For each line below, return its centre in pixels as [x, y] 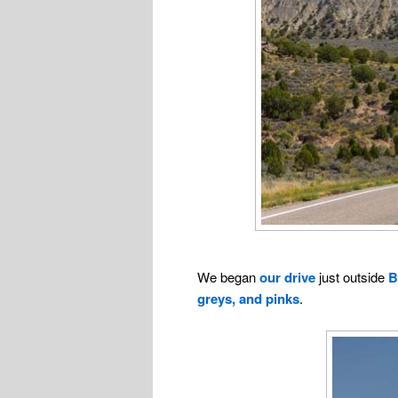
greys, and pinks [248, 299]
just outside [352, 277]
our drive [287, 278]
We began [228, 277]
